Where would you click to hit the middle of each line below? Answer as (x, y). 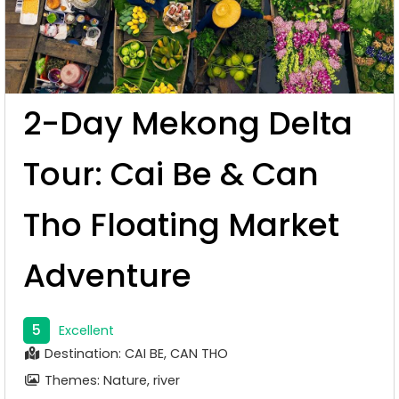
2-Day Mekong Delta (188, 123)
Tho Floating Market (181, 224)
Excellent (86, 330)
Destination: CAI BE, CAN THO (134, 353)
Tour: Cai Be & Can (171, 174)
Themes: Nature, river (110, 380)
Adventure (107, 275)
